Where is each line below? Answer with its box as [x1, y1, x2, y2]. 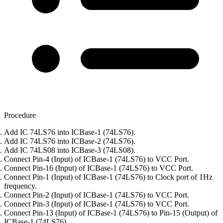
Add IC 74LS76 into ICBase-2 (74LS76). [4, 137, 135, 146]
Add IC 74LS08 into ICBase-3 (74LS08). [4, 146, 135, 155]
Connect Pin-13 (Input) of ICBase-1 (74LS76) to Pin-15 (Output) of [4, 209, 218, 218]
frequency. [4, 182, 37, 191]
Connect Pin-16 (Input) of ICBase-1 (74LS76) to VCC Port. [4, 164, 193, 173]
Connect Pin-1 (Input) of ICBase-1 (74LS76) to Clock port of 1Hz [4, 173, 213, 182]
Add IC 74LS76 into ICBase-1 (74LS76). [4, 128, 135, 137]
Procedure [4, 111, 36, 120]
